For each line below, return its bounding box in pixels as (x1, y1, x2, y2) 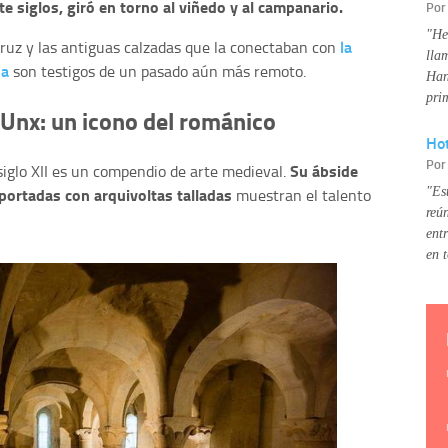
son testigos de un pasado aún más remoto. (9, 60, 306, 83)
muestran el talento (232, 184, 371, 206)
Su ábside (290, 159, 358, 182)
